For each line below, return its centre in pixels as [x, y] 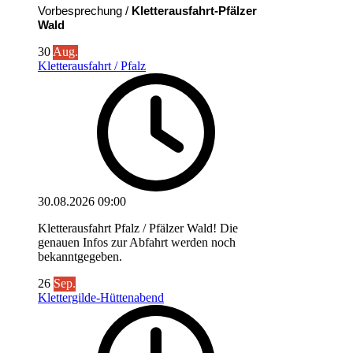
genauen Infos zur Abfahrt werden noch [137, 242]
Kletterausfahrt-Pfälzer [194, 11]
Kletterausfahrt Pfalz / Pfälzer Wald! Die [138, 228]
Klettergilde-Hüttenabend [101, 297]
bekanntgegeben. [80, 256]
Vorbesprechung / [85, 11]
